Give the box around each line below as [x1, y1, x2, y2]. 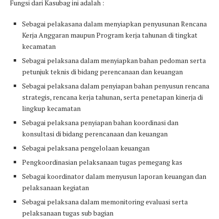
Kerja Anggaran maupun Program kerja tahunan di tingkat [22, 30, 197, 40]
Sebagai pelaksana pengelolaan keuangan [22, 143, 150, 153]
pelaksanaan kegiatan [22, 183, 89, 193]
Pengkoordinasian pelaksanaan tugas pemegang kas [22, 157, 182, 167]
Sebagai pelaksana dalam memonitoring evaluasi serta [22, 197, 188, 207]
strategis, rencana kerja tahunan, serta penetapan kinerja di [22, 92, 203, 102]
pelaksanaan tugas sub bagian [22, 208, 113, 218]
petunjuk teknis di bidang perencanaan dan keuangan [22, 67, 183, 77]
